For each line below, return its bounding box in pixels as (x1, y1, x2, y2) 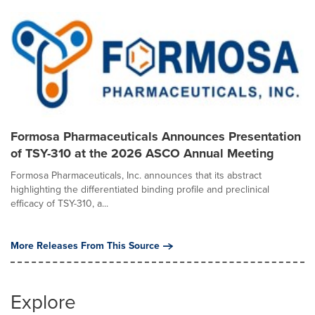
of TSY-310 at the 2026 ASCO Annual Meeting (11, 144, 274, 162)
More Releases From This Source (11, 238, 160, 253)
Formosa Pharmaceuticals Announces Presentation (11, 127, 301, 146)
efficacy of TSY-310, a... (11, 196, 108, 211)
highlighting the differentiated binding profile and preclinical (11, 182, 269, 197)
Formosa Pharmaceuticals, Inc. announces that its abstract (11, 168, 262, 183)
